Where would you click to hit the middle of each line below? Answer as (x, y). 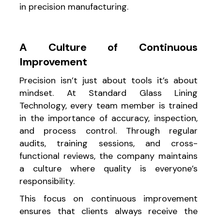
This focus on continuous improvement (108, 198)
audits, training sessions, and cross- (108, 143)
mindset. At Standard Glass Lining (108, 93)
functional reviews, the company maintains (108, 156)
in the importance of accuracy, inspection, (108, 118)
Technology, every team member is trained (108, 105)
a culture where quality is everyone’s (108, 168)
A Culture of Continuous (108, 47)
